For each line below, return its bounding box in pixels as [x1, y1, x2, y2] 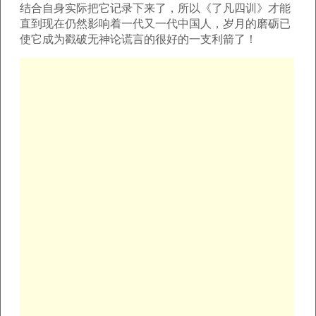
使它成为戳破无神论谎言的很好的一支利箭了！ [20, 33, 257, 45]
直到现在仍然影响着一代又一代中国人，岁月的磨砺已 [20, 18, 291, 30]
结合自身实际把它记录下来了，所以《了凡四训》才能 [20, 2, 291, 14]
